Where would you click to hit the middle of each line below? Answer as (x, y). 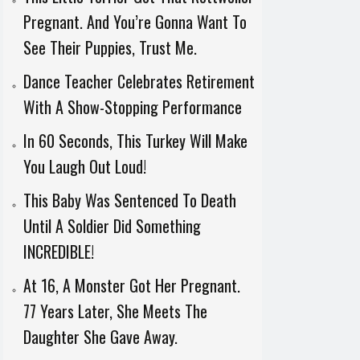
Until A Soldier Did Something (112, 226)
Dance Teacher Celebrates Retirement (139, 81)
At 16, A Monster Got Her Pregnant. (131, 285)
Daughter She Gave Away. (100, 337)
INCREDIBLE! (58, 252)
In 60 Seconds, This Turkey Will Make (135, 141)
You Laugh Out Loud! (84, 166)
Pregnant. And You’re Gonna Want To (135, 22)
